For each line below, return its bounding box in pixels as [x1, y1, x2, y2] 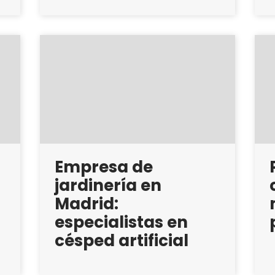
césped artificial [54, 229, 188, 252]
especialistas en [54, 211, 188, 233]
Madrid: [54, 192, 118, 215]
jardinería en [54, 174, 161, 196]
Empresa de [54, 155, 153, 178]
